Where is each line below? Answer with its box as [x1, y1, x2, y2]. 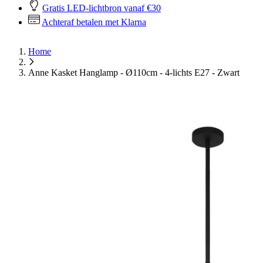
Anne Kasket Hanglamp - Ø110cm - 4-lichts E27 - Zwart [28, 68, 240, 77]
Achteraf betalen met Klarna [42, 17, 146, 27]
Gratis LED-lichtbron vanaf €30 [42, 3, 161, 13]
